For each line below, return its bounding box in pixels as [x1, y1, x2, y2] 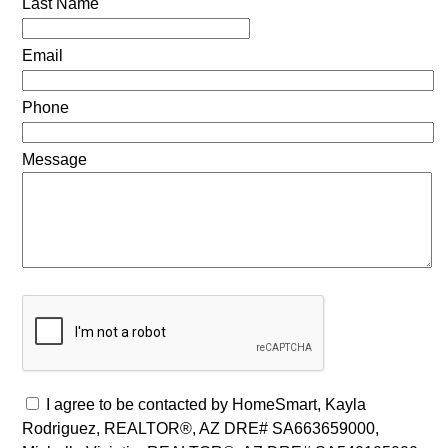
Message [21, 151, 87, 169]
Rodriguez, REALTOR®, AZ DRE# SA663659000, [21, 420, 379, 438]
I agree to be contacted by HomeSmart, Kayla [45, 396, 366, 414]
